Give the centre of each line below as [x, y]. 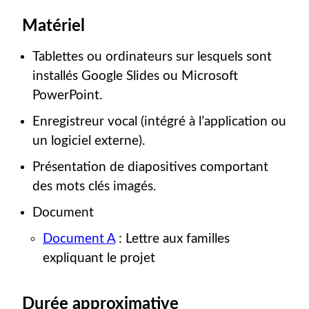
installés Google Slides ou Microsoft [135, 77]
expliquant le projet [99, 258]
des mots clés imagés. [94, 187]
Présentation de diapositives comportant [150, 168]
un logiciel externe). [89, 141]
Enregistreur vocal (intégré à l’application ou [159, 122]
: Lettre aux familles [172, 239]
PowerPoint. [67, 96]
